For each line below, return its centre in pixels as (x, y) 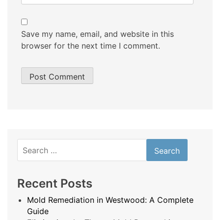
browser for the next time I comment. (91, 46)
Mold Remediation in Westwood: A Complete (110, 200)
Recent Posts (55, 184)
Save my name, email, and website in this (97, 34)
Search (29, 145)
